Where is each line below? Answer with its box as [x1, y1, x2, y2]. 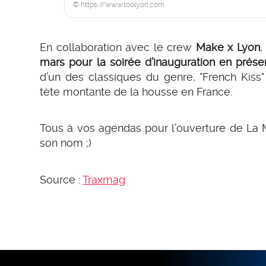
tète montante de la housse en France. [40, 85, 233, 98]
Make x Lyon [195, 40, 260, 53]
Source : [40, 173, 83, 186]
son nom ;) [40, 137, 92, 150]
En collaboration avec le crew [40, 40, 196, 53]
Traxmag [83, 173, 126, 186]
